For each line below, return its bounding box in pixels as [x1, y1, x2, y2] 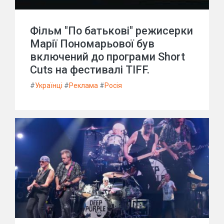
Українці [35, 81, 62, 89]
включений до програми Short [30, 50, 185, 63]
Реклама [69, 81, 98, 89]
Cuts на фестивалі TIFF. [30, 63, 149, 76]
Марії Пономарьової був [30, 37, 154, 50]
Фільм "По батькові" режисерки [30, 24, 193, 37]
